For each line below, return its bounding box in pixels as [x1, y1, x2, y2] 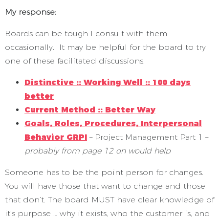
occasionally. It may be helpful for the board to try [5, 42, 206, 52]
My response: [5, 7, 56, 17]
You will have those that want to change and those [5, 181, 205, 191]
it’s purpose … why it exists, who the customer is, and [5, 208, 210, 218]
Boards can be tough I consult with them [5, 28, 167, 38]
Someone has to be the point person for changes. [5, 167, 203, 177]
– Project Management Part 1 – [87, 132, 208, 142]
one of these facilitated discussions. [5, 56, 145, 66]
